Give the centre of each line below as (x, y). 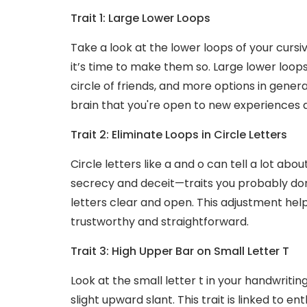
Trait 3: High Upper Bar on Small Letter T (180, 251)
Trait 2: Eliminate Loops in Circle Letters (179, 134)
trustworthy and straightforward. (160, 221)
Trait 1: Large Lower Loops (140, 18)
